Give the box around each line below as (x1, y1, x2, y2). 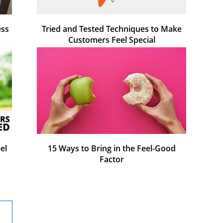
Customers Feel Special (68, 34, 155, 45)
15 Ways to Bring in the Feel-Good (47, 142, 176, 154)
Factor (99, 153, 124, 165)
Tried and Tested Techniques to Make (41, 23, 182, 34)
